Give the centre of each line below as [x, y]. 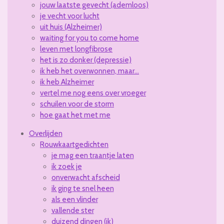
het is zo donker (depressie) [86, 60]
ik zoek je [66, 167]
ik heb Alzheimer [67, 82]
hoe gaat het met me [75, 115]
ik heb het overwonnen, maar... [89, 71]
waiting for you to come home [89, 38]
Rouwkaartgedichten [74, 145]
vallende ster [72, 211]
